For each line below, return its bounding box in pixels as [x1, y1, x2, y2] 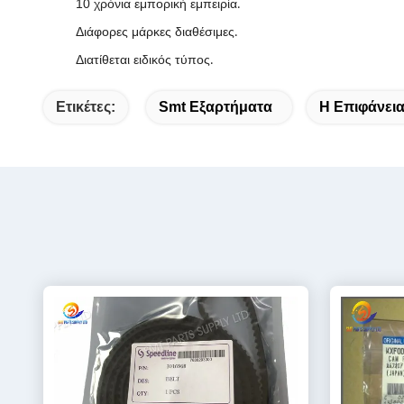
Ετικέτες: [56, 99, 115, 115]
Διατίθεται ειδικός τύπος [76, 52, 210, 67]
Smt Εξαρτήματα [159, 99, 272, 115]
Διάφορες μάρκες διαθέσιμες [76, 24, 234, 39]
